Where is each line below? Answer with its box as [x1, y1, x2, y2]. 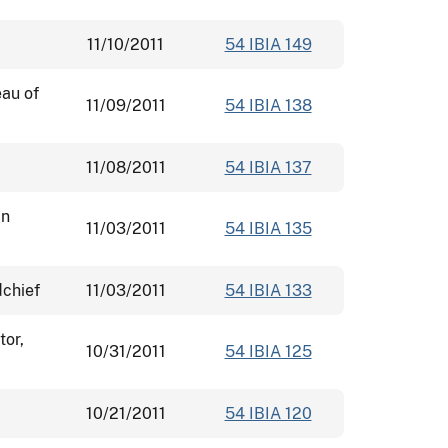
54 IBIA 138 [224, 95, 312, 115]
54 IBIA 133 [224, 280, 312, 300]
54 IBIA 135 [224, 218, 312, 238]
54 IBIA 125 [224, 341, 312, 361]
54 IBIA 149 [224, 34, 312, 54]
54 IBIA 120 [224, 403, 312, 423]
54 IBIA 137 [224, 157, 312, 177]
